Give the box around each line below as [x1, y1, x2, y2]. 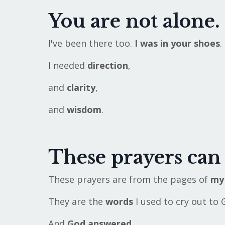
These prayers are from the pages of [48, 173, 210, 186]
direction [87, 59, 128, 72]
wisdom [66, 103, 101, 116]
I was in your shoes [132, 37, 220, 50]
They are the [48, 195, 105, 208]
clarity [64, 81, 95, 94]
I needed [48, 59, 87, 72]
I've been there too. [48, 37, 132, 50]
